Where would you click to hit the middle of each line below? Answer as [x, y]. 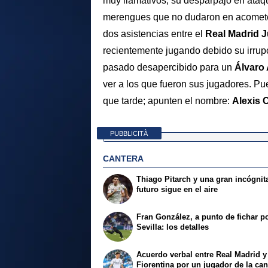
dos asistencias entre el [154, 34]
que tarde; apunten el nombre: [167, 101]
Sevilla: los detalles [173, 227]
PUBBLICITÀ [129, 133]
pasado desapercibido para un [169, 68]
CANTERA [123, 158]
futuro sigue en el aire [177, 189]
